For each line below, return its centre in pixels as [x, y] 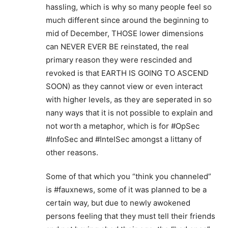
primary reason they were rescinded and [119, 60]
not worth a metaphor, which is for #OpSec [123, 126]
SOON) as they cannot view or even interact [124, 86]
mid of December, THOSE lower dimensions [125, 33]
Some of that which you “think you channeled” [129, 176]
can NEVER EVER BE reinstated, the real [117, 46]
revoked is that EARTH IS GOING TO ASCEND [127, 73]
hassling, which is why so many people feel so [129, 7]
